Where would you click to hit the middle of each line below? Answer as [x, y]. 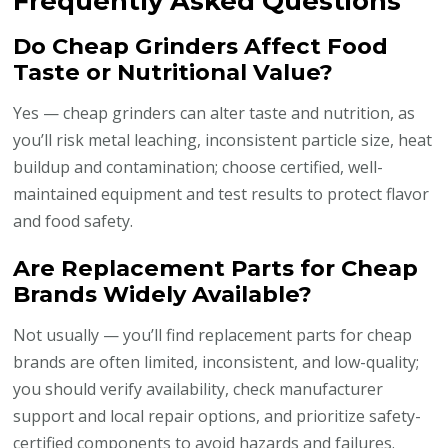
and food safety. [73, 221]
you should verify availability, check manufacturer [198, 389]
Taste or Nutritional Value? [173, 72]
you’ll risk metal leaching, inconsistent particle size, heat [223, 140]
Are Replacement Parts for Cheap [216, 268]
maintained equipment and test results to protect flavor [221, 194]
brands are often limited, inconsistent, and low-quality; [216, 362]
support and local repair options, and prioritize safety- [217, 416]
